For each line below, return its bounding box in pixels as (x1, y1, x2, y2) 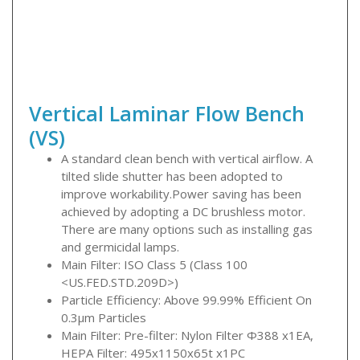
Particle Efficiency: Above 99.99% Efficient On (61, 291, 312, 308)
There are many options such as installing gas (61, 220, 313, 237)
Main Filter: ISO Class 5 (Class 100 (61, 256, 247, 272)
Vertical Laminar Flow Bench (29, 99, 305, 127)
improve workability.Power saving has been (61, 185, 301, 202)
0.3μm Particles (61, 309, 146, 325)
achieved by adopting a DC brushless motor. (61, 202, 305, 219)
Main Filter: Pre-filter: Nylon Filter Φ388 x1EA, (61, 326, 313, 343)
